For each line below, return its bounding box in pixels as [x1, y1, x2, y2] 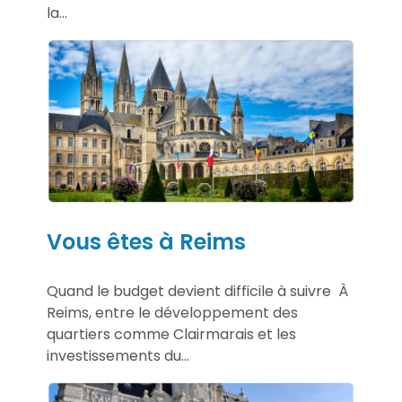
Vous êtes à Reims [47, 226, 246, 257]
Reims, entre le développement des [47, 301, 298, 323]
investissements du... [47, 345, 189, 366]
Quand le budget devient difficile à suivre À [47, 280, 348, 301]
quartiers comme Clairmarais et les [47, 323, 296, 345]
